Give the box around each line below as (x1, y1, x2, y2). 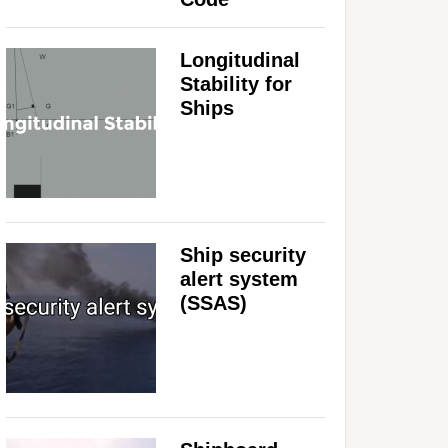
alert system (180, 267, 298, 290)
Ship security (180, 243, 306, 266)
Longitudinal (180, 48, 300, 71)
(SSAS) (180, 291, 247, 314)
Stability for (180, 72, 292, 95)
